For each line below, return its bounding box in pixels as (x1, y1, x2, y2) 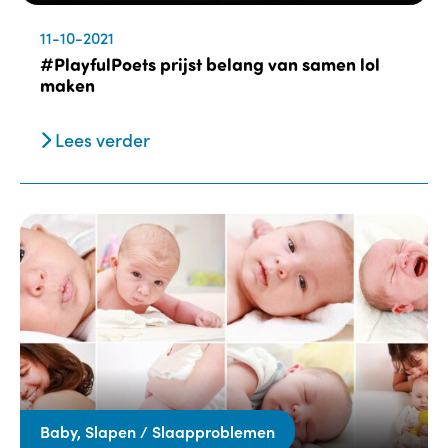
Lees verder (51, 127, 150, 153)
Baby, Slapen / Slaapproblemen (40, 419, 275, 442)
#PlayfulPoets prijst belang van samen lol (40, 52, 380, 77)
